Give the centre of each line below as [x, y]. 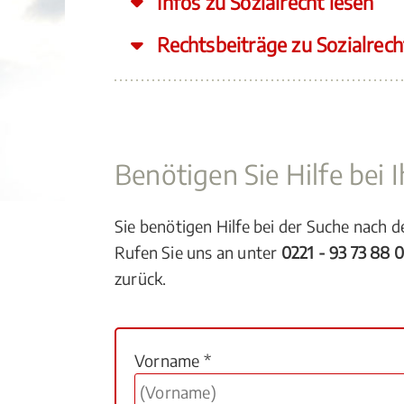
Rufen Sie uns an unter [198, 252]
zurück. [141, 278]
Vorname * [173, 360]
